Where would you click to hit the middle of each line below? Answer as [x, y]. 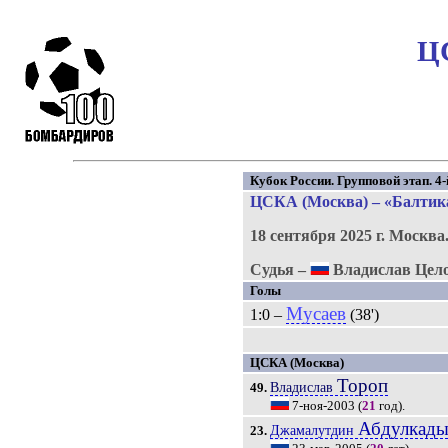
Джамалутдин [314, 430]
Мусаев [316, 313]
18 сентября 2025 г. [318, 235]
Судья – [280, 269]
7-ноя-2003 [324, 406]
